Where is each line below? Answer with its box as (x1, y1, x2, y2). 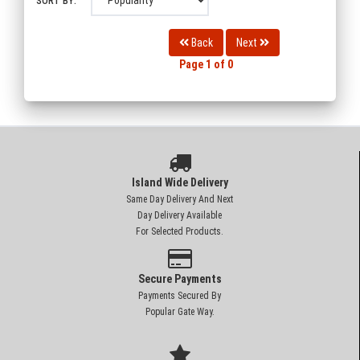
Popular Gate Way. (145, 305, 215, 317)
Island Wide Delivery (131, 175, 228, 189)
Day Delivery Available (137, 209, 222, 221)
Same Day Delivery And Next (126, 193, 233, 205)
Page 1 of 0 (179, 57, 233, 71)
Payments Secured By (138, 289, 221, 301)
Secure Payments (137, 272, 222, 285)
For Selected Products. (136, 225, 223, 237)
